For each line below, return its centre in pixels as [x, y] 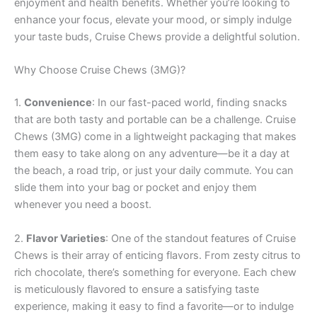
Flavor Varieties [66, 238]
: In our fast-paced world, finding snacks [190, 103]
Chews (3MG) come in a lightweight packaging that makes [155, 137]
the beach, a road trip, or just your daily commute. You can [154, 171]
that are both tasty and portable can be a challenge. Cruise [155, 120]
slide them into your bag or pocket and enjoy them [136, 188]
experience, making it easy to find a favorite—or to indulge [154, 306]
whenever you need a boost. [83, 205]
